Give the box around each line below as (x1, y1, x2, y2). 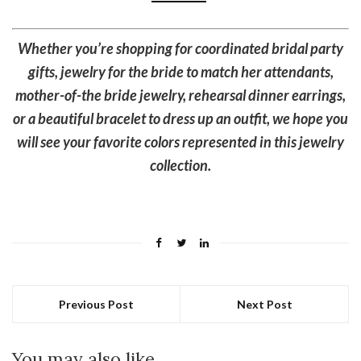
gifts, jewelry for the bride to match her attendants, (27, 63, 334, 81)
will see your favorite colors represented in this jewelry (17, 133, 344, 151)
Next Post (236, 297, 293, 312)
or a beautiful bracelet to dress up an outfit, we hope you (13, 110, 348, 128)
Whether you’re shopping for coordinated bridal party (18, 39, 343, 58)
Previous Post (59, 297, 134, 312)
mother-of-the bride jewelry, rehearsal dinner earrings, (15, 86, 346, 105)
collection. (150, 156, 211, 175)
